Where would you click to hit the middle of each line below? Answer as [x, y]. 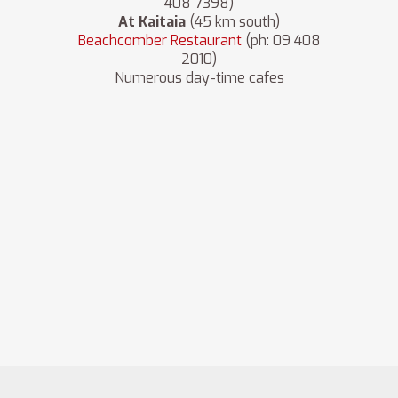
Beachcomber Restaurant [159, 41]
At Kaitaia [152, 22]
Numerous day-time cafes [199, 78]
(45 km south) [233, 22]
